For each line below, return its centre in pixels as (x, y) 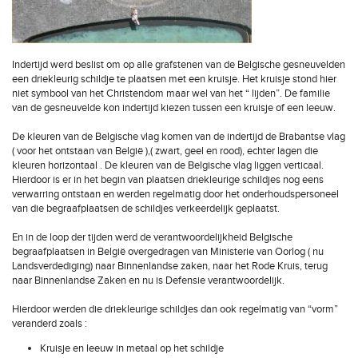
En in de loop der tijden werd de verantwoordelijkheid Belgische (152, 237)
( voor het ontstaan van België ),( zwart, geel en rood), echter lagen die (165, 151)
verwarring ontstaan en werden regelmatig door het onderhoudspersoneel (175, 194)
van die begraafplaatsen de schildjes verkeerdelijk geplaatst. (146, 209)
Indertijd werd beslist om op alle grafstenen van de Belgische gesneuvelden (179, 65)
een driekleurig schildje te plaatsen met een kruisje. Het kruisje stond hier (174, 79)
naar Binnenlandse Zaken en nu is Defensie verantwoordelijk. (148, 280)
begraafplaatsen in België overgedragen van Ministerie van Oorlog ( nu (168, 252)
